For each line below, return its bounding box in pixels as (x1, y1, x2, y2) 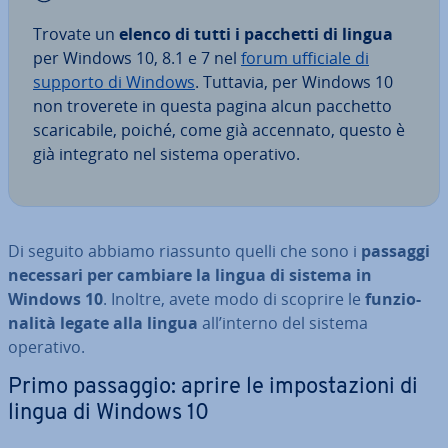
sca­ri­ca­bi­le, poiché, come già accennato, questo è (33, 119, 405, 141)
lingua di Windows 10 (8, 402, 209, 425)
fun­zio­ (365, 288, 421, 310)
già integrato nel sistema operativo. (33, 143, 300, 165)
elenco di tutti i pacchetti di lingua (119, 23, 393, 45)
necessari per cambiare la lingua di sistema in (8, 264, 372, 286)
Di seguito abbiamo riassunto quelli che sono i (8, 240, 361, 262)
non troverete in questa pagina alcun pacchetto (33, 95, 392, 117)
